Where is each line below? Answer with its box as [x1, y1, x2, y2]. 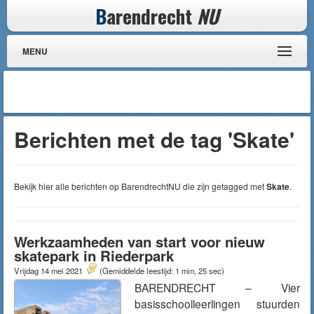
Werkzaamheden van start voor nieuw [14, 231, 265, 252]
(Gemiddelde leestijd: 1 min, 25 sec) [100, 265, 224, 276]
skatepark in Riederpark [14, 245, 174, 266]
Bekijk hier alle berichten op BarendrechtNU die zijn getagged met [14, 180, 266, 192]
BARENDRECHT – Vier [135, 280, 300, 295]
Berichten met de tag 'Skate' [14, 124, 294, 154]
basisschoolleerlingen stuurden [135, 296, 300, 311]
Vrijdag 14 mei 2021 [14, 265, 85, 276]
